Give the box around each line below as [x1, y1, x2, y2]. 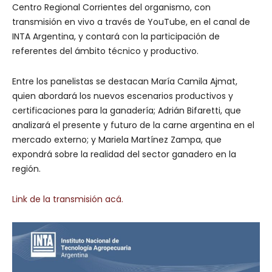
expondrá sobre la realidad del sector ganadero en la [12, 148, 236, 161]
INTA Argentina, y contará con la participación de [12, 30, 220, 43]
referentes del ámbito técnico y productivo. [12, 45, 199, 58]
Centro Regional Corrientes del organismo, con [12, 1, 211, 14]
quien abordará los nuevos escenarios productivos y [12, 90, 233, 103]
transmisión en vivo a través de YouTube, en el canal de [12, 16, 250, 29]
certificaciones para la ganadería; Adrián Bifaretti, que [12, 104, 241, 117]
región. [12, 163, 41, 175]
